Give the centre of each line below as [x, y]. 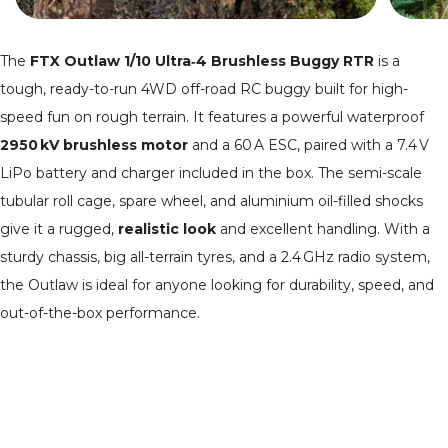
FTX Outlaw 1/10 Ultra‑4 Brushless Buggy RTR [202, 60]
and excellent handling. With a [323, 228]
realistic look [167, 228]
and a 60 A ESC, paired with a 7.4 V [308, 144]
